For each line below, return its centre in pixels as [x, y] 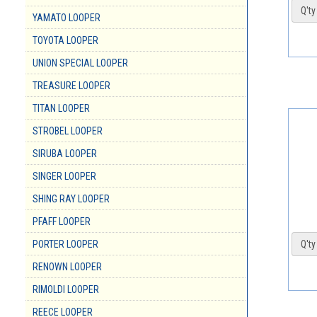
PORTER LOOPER [65, 244]
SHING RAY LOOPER [71, 199]
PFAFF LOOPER [62, 222]
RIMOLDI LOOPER [66, 290]
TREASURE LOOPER [71, 86]
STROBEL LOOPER [68, 131]
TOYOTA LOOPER [65, 41]
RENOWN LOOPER [67, 267]
